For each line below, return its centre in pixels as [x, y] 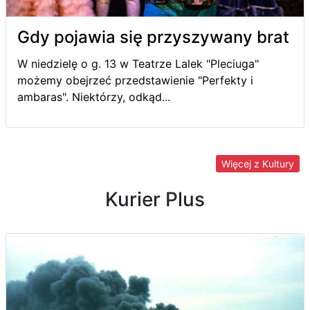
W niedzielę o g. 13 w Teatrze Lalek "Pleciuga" [138, 63]
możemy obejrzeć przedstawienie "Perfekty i [135, 80]
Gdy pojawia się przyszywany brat [153, 37]
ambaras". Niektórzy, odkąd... [94, 97]
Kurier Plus [155, 199]
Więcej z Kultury [258, 163]
